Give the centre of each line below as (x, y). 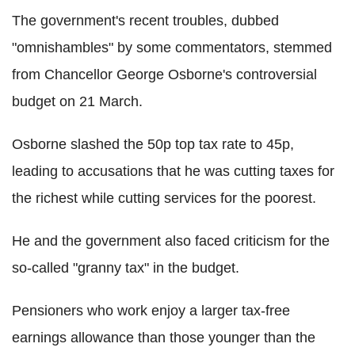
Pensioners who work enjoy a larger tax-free (151, 310)
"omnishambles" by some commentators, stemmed (172, 47)
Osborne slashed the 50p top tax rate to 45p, (153, 144)
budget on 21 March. (77, 101)
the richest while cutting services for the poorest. (164, 198)
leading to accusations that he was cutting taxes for (173, 171)
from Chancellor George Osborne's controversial (164, 74)
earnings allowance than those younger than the (164, 337)
